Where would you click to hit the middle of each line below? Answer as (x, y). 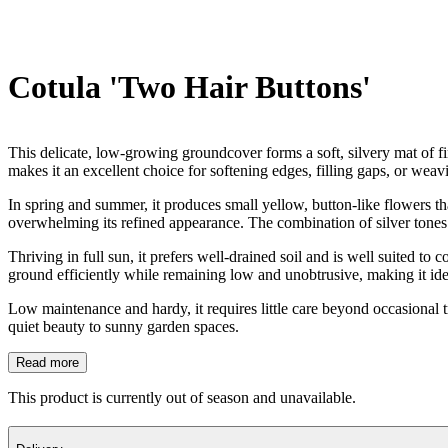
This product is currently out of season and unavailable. (182, 397)
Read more (47, 362)
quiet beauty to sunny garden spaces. (123, 326)
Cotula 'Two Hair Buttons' (189, 87)
